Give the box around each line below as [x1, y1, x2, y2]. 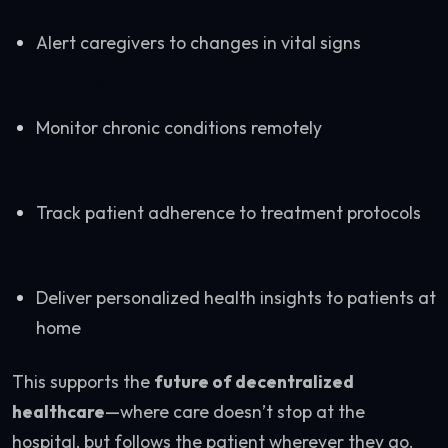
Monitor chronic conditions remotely [36, 116, 322, 139]
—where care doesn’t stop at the [105, 400, 365, 423]
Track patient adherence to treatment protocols [36, 201, 421, 224]
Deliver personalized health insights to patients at [36, 286, 436, 309]
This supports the [12, 370, 154, 393]
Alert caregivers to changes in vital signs [36, 31, 361, 54]
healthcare [12, 400, 105, 423]
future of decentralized [154, 370, 354, 393]
